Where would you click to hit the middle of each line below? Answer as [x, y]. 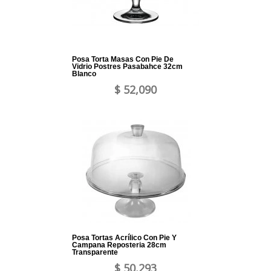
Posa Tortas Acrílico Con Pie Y [124, 238]
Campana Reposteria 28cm [119, 245]
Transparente [95, 253]
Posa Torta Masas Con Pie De [123, 60]
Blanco [84, 74]
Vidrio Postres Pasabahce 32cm [127, 67]
